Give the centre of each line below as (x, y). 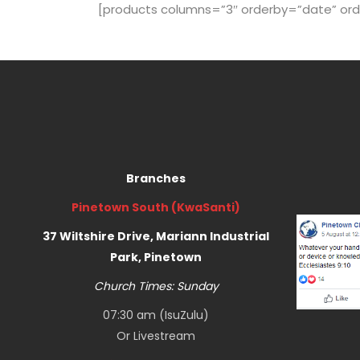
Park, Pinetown (156, 257)
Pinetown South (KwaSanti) (156, 207)
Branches (156, 178)
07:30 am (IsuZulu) (156, 315)
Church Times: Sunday (156, 286)
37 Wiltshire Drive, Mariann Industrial (156, 236)
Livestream (165, 336)
